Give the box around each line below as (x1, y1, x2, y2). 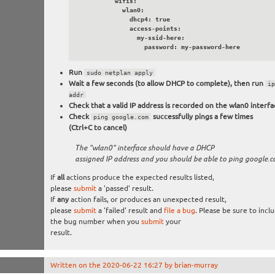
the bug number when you (50, 217, 141, 226)
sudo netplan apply (86, 69, 153, 77)
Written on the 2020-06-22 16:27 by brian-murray (50, 260, 218, 269)
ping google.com (93, 113, 149, 121)
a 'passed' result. (96, 184, 153, 193)
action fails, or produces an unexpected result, (68, 195, 227, 204)
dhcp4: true (77, 15, 130, 23)
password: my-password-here (144, 43, 240, 51)
